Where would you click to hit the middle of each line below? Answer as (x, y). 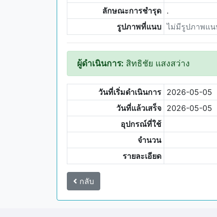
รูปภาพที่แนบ (139, 27)
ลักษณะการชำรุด (132, 11)
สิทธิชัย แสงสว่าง (157, 63)
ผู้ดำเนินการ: (100, 63)
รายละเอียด (142, 156)
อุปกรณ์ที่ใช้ (141, 124)
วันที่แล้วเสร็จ (139, 108)
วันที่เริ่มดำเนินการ (130, 92)
